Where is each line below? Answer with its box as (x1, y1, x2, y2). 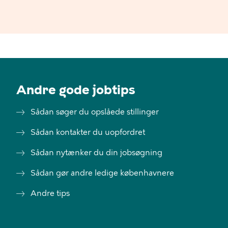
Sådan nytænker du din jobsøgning (31, 148, 162, 157)
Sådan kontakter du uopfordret (31, 127, 145, 137)
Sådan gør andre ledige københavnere (31, 168, 174, 178)
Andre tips (31, 188, 70, 198)
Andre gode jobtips (16, 82, 135, 97)
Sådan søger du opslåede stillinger (31, 107, 159, 117)
